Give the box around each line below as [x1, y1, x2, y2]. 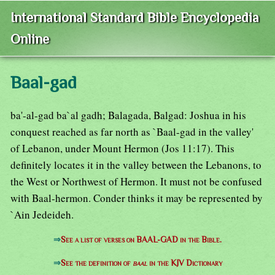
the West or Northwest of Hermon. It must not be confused [10, 174, 262, 189]
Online [10, 31, 49, 47]
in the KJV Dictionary [147, 258, 222, 268]
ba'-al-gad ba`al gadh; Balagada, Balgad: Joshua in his [10, 108, 246, 123]
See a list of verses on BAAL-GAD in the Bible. [61, 235, 222, 245]
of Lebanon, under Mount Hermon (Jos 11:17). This [10, 141, 234, 156]
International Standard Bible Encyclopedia [10, 10, 259, 26]
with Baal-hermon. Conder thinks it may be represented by [10, 191, 263, 206]
